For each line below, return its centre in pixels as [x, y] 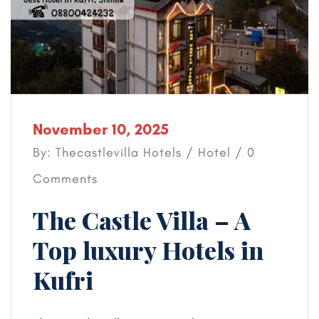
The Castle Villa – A [142, 220]
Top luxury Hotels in [148, 250]
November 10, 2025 [101, 129]
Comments [65, 179]
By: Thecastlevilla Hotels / [115, 152]
